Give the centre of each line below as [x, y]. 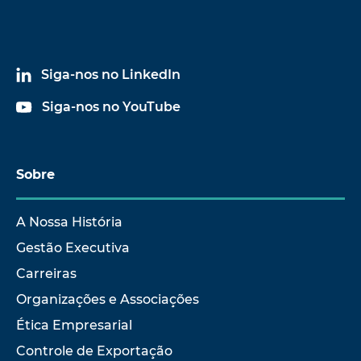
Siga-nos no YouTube [111, 106]
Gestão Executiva [73, 247]
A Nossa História [69, 222]
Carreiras [46, 273]
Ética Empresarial [74, 325]
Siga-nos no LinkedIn [111, 74]
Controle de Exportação [94, 351]
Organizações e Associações [108, 299]
